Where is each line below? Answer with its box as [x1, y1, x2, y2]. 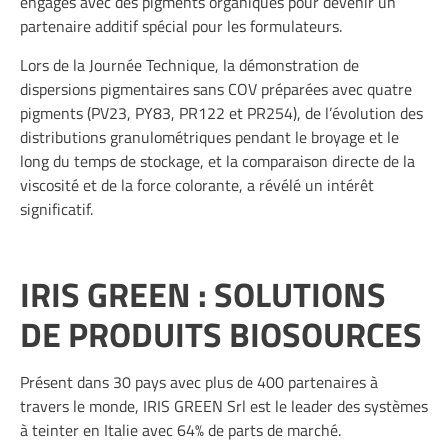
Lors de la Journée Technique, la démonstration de [20, 52, 359, 77]
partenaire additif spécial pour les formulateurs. [20, 14, 342, 39]
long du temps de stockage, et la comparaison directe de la [20, 148, 415, 173]
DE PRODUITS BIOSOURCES [20, 307, 422, 360]
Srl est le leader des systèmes [227, 393, 428, 418]
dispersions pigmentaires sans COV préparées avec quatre [20, 76, 412, 101]
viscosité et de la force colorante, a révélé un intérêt [20, 172, 374, 197]
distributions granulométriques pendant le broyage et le [20, 124, 399, 149]
